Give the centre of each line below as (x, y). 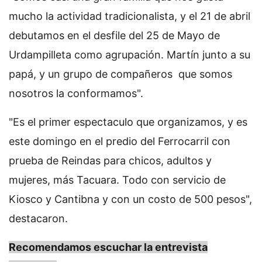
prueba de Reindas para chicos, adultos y (110, 161)
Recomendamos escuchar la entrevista (108, 247)
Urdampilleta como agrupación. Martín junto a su (130, 55)
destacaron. (38, 219)
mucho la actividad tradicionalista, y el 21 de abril (130, 16)
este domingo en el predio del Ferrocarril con (120, 142)
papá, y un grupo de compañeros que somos (120, 74)
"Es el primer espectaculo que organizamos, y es (128, 122)
